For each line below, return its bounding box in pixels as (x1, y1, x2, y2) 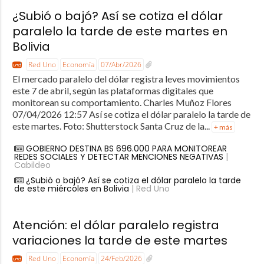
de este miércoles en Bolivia (14, 182, 129, 194)
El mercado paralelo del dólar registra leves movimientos (12, 72, 240, 84)
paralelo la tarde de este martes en (12, 22, 227, 39)
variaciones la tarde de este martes (12, 232, 227, 249)
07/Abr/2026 (100, 59, 141, 70)
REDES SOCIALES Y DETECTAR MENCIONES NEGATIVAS (14, 150, 223, 163)
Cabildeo (14, 159, 51, 171)
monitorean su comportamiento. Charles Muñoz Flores (12, 96, 232, 108)
